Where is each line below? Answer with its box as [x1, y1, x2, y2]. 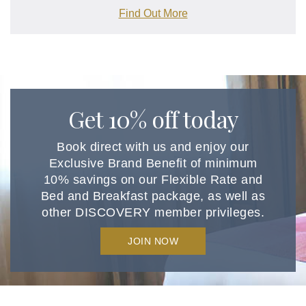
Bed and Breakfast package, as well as [40, 189, 266, 203]
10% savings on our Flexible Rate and [43, 172, 263, 186]
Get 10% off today [68, 102, 238, 135]
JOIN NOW [128, 235, 178, 247]
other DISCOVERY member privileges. [42, 205, 264, 219]
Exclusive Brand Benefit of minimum [48, 156, 258, 170]
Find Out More [118, 8, 188, 20]
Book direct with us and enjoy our [57, 139, 249, 154]
